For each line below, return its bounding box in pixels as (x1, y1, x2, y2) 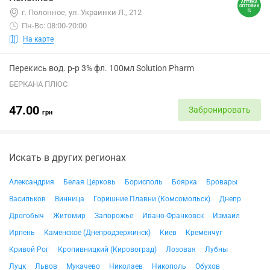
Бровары (206, 178, 237, 186)
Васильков (9, 195, 46, 203)
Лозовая (166, 245, 196, 254)
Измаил (213, 212, 240, 220)
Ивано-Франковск (142, 212, 204, 220)
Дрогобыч (9, 212, 44, 220)
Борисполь (125, 178, 163, 186)
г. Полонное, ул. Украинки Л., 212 (22, 8, 142, 17)
